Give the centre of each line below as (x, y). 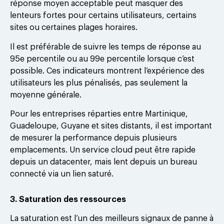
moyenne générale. (46, 95)
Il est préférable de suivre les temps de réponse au (105, 47)
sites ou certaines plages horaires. (74, 28)
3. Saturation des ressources (68, 200)
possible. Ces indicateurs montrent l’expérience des (107, 71)
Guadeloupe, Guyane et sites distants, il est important (111, 126)
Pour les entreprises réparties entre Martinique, (99, 114)
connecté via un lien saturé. (62, 174)
